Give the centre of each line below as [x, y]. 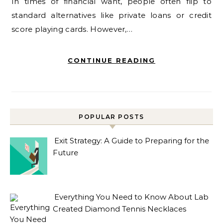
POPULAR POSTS [111, 117]
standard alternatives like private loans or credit [111, 15]
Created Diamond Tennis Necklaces [120, 209]
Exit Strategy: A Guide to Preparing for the [132, 141]
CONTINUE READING [111, 60]
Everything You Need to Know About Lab [132, 197]
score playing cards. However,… [72, 29]
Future [66, 153]
